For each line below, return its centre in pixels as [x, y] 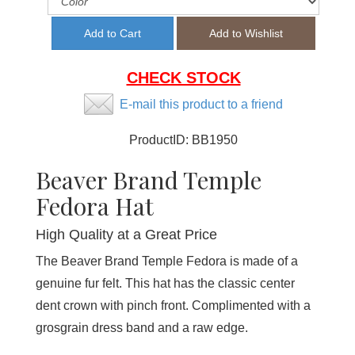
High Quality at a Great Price [126, 234]
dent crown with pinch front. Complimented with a [173, 305]
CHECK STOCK [183, 77]
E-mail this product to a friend [201, 104]
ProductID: [160, 139]
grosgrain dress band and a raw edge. [142, 327]
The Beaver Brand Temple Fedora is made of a [167, 261]
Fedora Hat [95, 206]
